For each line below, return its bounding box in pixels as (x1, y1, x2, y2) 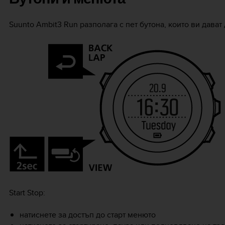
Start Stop (9, 186, 43, 198)
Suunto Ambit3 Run (9, 18, 78, 30)
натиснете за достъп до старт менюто (19, 208, 156, 220)
